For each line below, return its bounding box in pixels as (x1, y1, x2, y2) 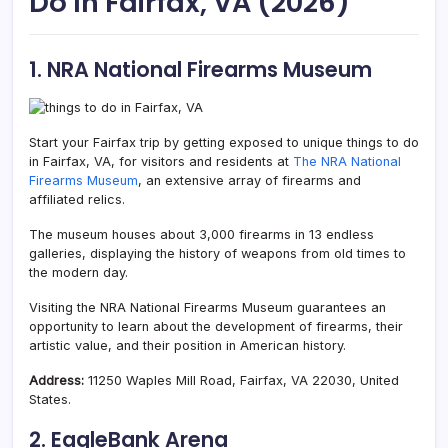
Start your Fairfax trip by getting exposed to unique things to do (29, 134, 419, 150)
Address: (29, 372, 84, 388)
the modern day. (29, 264, 128, 280)
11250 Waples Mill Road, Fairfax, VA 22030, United (88, 372, 399, 388)
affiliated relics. (29, 191, 125, 207)
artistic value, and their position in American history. (29, 337, 346, 353)
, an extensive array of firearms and (138, 172, 361, 188)
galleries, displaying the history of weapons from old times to (29, 245, 406, 261)
